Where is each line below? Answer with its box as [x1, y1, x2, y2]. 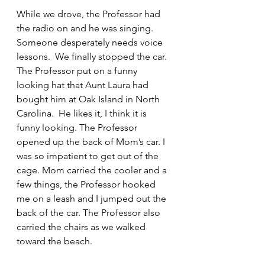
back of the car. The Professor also [17, 207, 163, 218]
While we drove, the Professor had [17, 8, 163, 20]
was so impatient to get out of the [17, 150, 161, 161]
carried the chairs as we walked [17, 221, 148, 232]
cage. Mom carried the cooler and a [17, 164, 169, 176]
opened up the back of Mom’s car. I [17, 136, 167, 147]
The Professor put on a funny [17, 65, 140, 76]
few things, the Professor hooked [17, 179, 158, 190]
